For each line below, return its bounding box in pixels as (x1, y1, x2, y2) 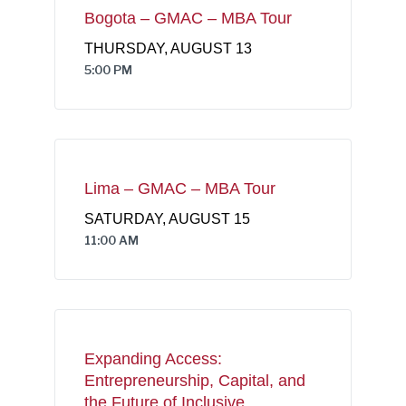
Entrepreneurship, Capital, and (84, 372, 305, 391)
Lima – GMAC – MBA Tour (84, 179, 275, 198)
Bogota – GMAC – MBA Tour (84, 9, 292, 28)
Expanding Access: (84, 350, 222, 369)
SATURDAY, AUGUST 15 (84, 211, 250, 227)
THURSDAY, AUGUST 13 (84, 41, 252, 57)
